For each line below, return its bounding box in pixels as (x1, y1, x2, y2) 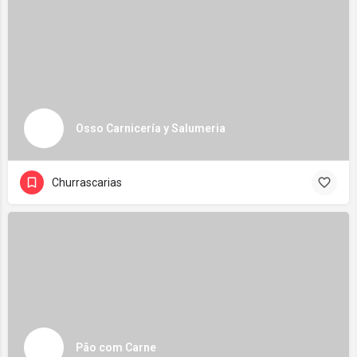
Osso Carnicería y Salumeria (76, 121, 226, 135)
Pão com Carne (76, 340, 156, 354)
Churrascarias (52, 176, 122, 189)
